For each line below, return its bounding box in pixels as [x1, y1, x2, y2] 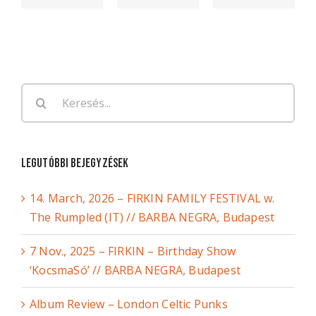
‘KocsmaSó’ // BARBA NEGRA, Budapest [30, 262, 241, 278]
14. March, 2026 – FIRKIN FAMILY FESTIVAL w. [30, 190, 275, 206]
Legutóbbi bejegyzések [21, 156, 129, 171]
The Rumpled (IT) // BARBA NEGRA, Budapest [30, 209, 275, 225]
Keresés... [20, 84, 71, 99]
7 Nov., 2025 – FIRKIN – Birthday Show [30, 243, 236, 259]
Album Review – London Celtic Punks [30, 296, 228, 312]
